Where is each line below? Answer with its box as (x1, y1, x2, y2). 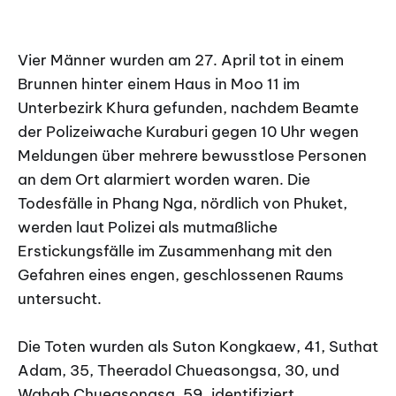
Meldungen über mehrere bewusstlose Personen (18, 146, 367, 166)
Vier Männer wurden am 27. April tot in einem (18, 50, 344, 71)
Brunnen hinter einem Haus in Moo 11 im (18, 74, 300, 95)
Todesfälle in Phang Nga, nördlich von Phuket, (18, 194, 347, 214)
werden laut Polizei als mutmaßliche (18, 217, 278, 238)
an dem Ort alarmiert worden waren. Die (18, 170, 310, 190)
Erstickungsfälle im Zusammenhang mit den (18, 241, 332, 262)
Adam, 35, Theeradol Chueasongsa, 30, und (18, 361, 339, 381)
